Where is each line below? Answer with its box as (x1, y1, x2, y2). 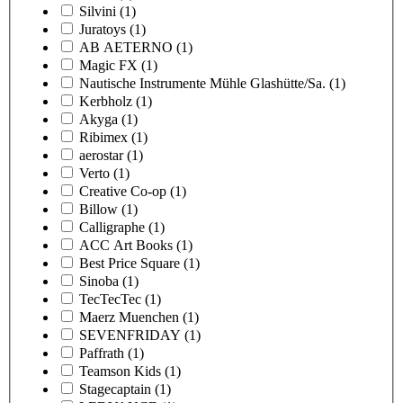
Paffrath (79, 345, 124, 361)
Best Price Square (79, 255, 180, 271)
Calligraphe (79, 219, 145, 235)
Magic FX (79, 57, 138, 73)
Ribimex (79, 129, 128, 145)
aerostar (79, 147, 123, 163)
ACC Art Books (79, 237, 173, 253)
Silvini (79, 3, 116, 19)
